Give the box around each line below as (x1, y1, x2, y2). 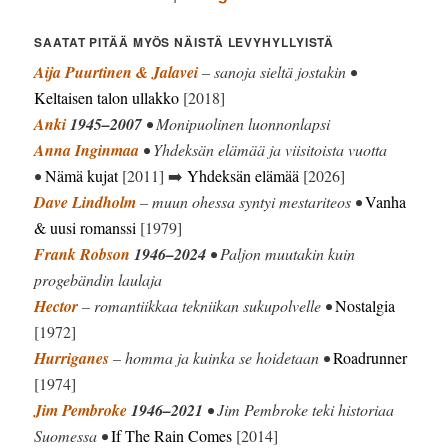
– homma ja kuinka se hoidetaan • (109, 346, 334, 368)
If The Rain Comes (111, 424, 233, 446)
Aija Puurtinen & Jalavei (34, 60, 199, 83)
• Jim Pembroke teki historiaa (203, 398, 395, 420)
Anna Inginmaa (34, 138, 140, 161)
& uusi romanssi (34, 216, 137, 238)
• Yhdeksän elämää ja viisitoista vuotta (139, 138, 388, 160)
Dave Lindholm (34, 190, 137, 213)
